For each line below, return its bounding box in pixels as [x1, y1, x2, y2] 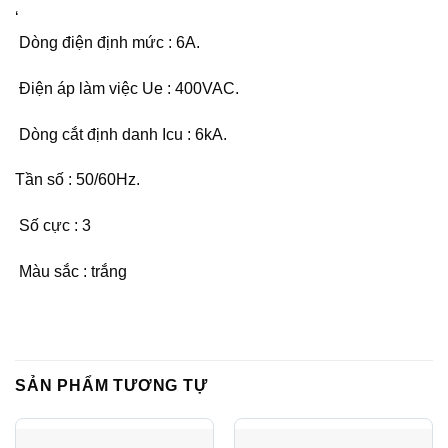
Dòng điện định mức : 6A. [15, 33, 200, 51]
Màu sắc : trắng [15, 262, 127, 280]
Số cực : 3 [15, 217, 91, 235]
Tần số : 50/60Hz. [15, 171, 144, 189]
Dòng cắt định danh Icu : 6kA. [15, 125, 227, 143]
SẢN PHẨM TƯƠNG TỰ [15, 376, 208, 394]
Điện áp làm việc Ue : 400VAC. [15, 79, 239, 97]
